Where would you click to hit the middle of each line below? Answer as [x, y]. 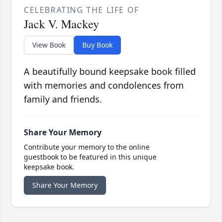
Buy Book [97, 45]
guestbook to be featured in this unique [90, 157]
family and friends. [63, 99]
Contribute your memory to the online [87, 147]
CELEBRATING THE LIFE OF [82, 10]
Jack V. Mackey [61, 24]
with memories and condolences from [104, 85]
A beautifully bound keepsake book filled [110, 72]
